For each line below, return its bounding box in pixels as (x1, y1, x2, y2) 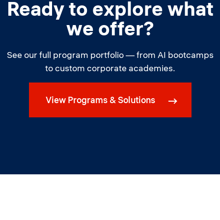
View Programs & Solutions (45, 94, 155, 106)
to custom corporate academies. (45, 62, 175, 74)
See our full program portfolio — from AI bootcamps (6, 49, 214, 60)
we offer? (66, 16, 154, 40)
